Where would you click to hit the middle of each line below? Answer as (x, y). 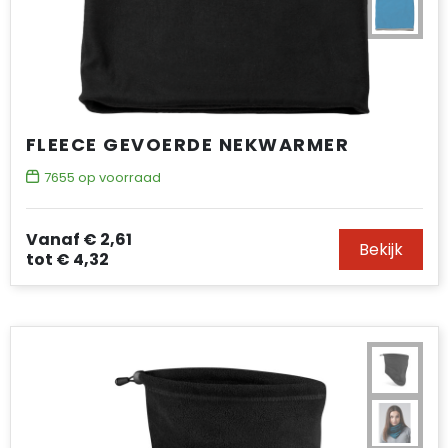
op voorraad (117, 177)
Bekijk (380, 249)
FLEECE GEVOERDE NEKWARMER (187, 144)
